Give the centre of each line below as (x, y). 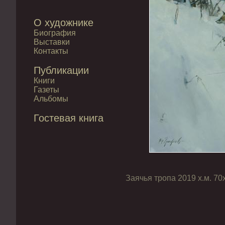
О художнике (64, 23)
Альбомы (51, 99)
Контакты (51, 51)
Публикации (61, 70)
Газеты (46, 90)
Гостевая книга (69, 118)
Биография (55, 33)
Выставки (52, 42)
